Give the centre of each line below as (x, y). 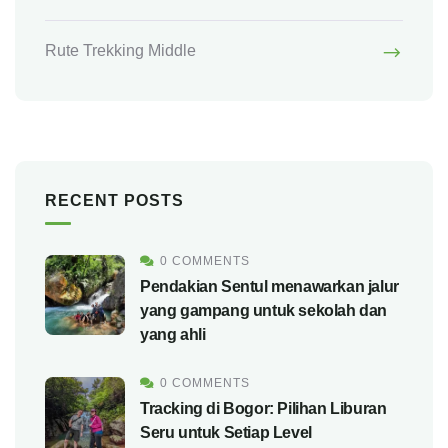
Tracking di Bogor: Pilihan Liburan (263, 408)
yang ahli (173, 334)
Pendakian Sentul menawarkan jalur (269, 286)
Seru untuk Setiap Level (226, 432)
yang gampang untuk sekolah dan (264, 310)
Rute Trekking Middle (120, 50)
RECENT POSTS (114, 200)
